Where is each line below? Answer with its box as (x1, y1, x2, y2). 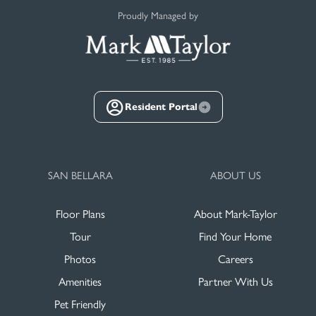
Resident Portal (124, 100, 197, 113)
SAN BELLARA (48, 169, 113, 182)
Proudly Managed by (118, 10, 198, 22)
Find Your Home (199, 230, 272, 243)
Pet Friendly (54, 298, 107, 311)
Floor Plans (55, 207, 105, 221)
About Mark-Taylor (193, 207, 277, 221)
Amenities (59, 275, 102, 288)
